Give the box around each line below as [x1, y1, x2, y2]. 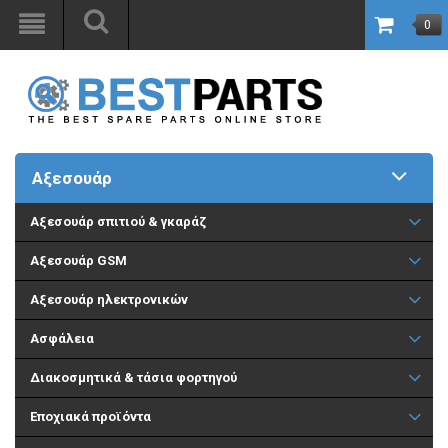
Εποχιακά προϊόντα [30, 409, 151, 424]
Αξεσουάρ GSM [30, 253, 127, 268]
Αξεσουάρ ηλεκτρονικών [30, 292, 188, 307]
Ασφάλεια [30, 331, 94, 346]
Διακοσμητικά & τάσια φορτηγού [30, 370, 237, 385]
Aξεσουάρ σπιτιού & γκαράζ [30, 214, 206, 229]
